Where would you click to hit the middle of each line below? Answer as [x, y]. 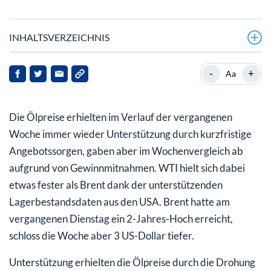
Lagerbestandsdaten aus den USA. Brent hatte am [119, 201]
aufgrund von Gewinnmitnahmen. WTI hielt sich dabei [127, 168]
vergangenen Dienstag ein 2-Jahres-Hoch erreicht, [121, 218]
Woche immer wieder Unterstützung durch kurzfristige [130, 134]
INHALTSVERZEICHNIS [59, 37]
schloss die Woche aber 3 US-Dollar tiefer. [102, 235]
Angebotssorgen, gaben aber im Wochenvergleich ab [126, 151]
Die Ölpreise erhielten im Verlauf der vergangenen [121, 117]
